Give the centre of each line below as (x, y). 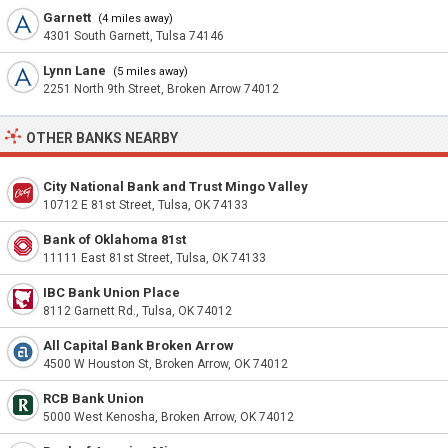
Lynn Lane (74, 70)
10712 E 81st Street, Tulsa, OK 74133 (145, 205)
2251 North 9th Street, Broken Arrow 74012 (161, 89)
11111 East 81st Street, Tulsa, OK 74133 (154, 258)
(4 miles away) (134, 18)
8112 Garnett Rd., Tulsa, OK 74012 (137, 311)
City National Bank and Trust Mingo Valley (175, 186)
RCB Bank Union (93, 398)
